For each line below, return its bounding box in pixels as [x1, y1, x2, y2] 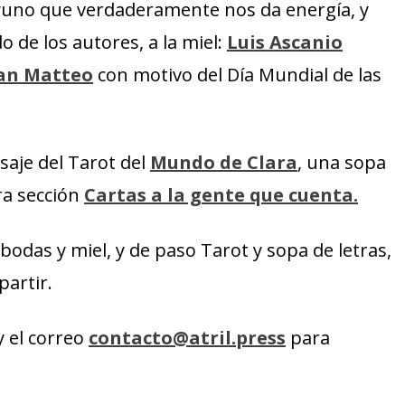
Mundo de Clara [150, 150, 297, 174]
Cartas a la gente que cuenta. [84, 183, 358, 207]
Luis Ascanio [227, 30, 343, 54]
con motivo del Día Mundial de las [93, 62, 381, 87]
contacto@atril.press [89, 325, 286, 350]
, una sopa [297, 150, 386, 174]
